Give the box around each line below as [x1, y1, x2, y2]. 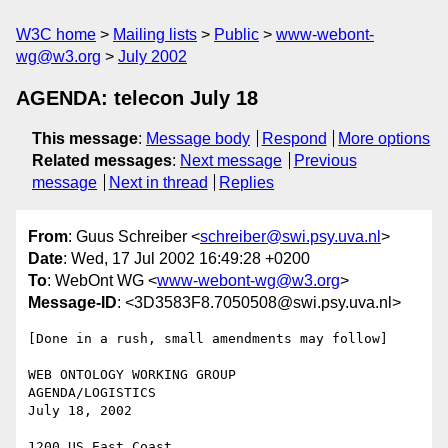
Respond [261, 130, 327, 147]
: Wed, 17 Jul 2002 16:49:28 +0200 [63, 250, 310, 268]
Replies [219, 174, 275, 191]
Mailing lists [113, 26, 197, 43]
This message [32, 130, 138, 147]
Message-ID [28, 294, 117, 312]
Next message [180, 152, 282, 169]
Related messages [32, 152, 172, 169]
